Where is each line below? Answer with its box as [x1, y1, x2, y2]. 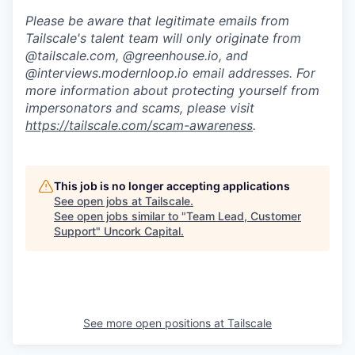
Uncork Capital [104, 224, 181, 238]
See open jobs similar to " [54, 209, 186, 223]
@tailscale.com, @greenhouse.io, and [25, 48, 248, 63]
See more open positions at [83, 316, 227, 330]
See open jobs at [54, 194, 145, 208]
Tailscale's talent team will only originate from [25, 30, 301, 46]
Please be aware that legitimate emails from [25, 13, 289, 29]
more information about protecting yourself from [25, 82, 319, 98]
